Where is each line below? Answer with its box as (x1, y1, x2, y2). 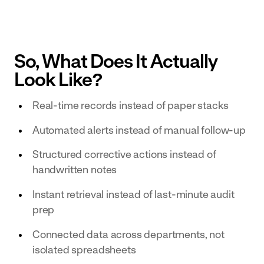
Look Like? (14, 68, 103, 91)
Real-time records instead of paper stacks (32, 98, 229, 111)
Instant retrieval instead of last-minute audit (32, 187, 235, 200)
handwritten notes (32, 163, 117, 176)
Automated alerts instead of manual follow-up (32, 123, 246, 136)
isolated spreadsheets (32, 243, 136, 256)
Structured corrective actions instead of (32, 148, 216, 161)
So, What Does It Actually (14, 50, 217, 72)
